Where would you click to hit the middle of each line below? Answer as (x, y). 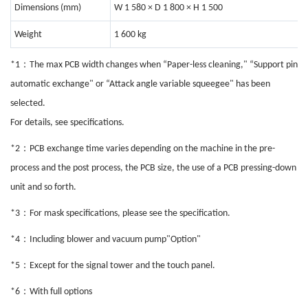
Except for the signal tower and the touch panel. (122, 266)
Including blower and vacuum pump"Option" (115, 240)
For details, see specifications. (67, 123)
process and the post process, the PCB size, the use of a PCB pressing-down (153, 168)
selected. (28, 104)
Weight (28, 35)
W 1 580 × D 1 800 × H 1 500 (168, 8)
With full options (61, 292)
